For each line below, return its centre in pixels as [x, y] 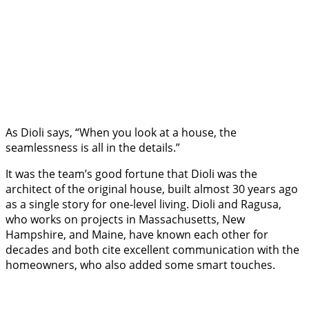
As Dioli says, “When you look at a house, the [121, 133]
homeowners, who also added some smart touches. [143, 265]
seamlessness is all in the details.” [94, 148]
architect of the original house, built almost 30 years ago [152, 189]
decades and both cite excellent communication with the [152, 250]
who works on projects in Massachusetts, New [125, 220]
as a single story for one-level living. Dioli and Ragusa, [143, 205]
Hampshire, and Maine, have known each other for [137, 235]
